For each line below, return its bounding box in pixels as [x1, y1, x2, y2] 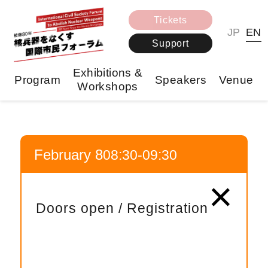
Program [14, 72, 61, 86]
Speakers [155, 72, 207, 86]
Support [152, 38, 189, 49]
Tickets [154, 15, 187, 26]
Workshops [77, 80, 138, 93]
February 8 [34, 147, 103, 163]
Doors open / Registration [36, 200, 209, 217]
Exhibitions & [72, 66, 143, 80]
